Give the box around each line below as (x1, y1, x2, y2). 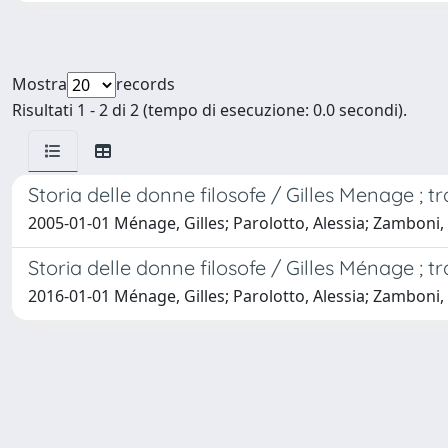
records (116, 73, 175, 95)
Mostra (12, 73, 67, 95)
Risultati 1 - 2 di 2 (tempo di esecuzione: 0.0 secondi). (12, 99, 407, 121)
